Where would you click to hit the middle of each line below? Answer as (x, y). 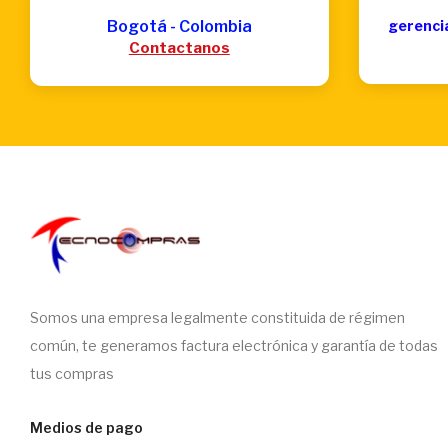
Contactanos (179, 47)
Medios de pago (86, 427)
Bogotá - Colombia (179, 26)
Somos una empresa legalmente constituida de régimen (217, 317)
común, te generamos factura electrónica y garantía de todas (234, 345)
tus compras (72, 373)
